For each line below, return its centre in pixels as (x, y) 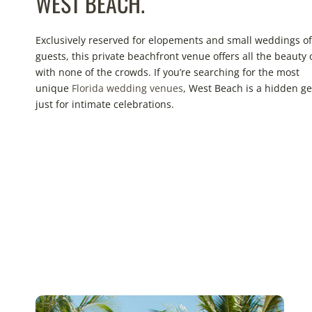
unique (54, 88)
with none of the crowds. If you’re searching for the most (167, 72)
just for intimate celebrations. (105, 104)
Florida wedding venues (127, 88)
